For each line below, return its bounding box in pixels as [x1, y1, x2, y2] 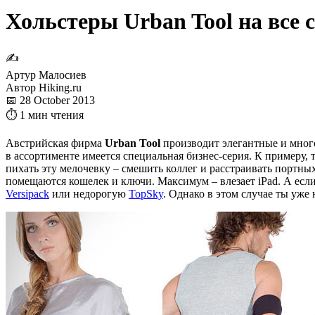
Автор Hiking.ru [6, 81, 82, 94]
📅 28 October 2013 [6, 94, 95, 106]
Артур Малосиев [6, 68, 86, 81]
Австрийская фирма [6, 136, 105, 149]
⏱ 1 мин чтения [6, 108, 84, 121]
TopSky [129, 187, 163, 200]
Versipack [6, 187, 49, 200]
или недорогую [49, 187, 129, 200]
